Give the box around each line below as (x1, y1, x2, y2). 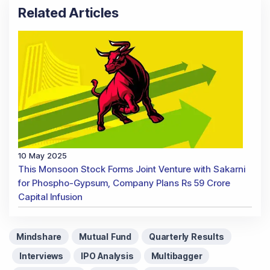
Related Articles (18, 5, 119, 21)
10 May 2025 (18, 150, 67, 160)
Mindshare (16, 231, 62, 242)
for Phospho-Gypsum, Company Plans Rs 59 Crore (18, 177, 230, 189)
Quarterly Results (149, 231, 224, 242)
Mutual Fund (79, 231, 132, 242)
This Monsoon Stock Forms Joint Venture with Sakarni (18, 163, 245, 175)
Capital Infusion (18, 190, 83, 202)
